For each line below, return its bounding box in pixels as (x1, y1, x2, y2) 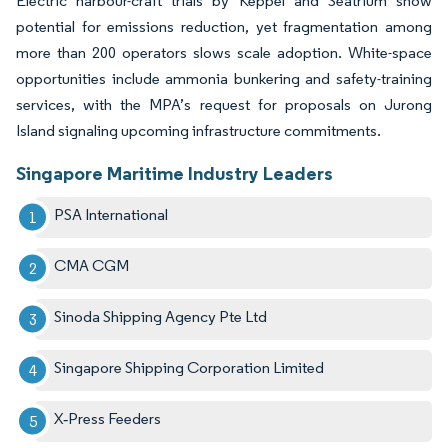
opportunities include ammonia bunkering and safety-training (16, 68, 432, 88)
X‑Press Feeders (54, 408, 162, 428)
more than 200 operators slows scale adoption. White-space (16, 42, 432, 62)
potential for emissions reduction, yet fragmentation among (16, 16, 432, 36)
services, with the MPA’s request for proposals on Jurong (16, 94, 432, 114)
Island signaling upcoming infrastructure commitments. (16, 120, 381, 140)
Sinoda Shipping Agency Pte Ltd (54, 306, 268, 326)
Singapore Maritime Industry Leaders (16, 160, 333, 185)
